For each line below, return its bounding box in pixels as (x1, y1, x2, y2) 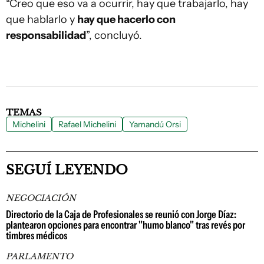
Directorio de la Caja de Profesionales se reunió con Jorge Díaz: (6, 208, 236, 221)
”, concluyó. (86, 29, 142, 42)
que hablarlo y (6, 13, 77, 26)
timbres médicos (6, 229, 67, 242)
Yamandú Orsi (129, 119, 181, 130)
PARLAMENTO (6, 251, 73, 262)
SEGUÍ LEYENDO (6, 162, 128, 178)
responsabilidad (6, 29, 86, 42)
